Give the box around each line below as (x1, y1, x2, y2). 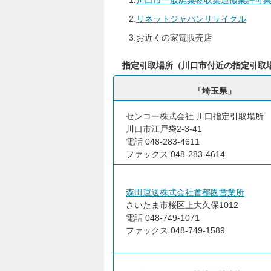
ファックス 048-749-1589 (126, 226, 225, 235)
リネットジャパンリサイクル (136, 14, 246, 24)
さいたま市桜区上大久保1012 (126, 200, 238, 210)
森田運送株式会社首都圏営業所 (126, 188, 244, 197)
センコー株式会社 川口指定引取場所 (126, 111, 264, 121)
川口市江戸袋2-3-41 (126, 124, 202, 134)
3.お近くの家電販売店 (119, 33, 212, 42)
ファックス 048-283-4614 (126, 149, 225, 159)
